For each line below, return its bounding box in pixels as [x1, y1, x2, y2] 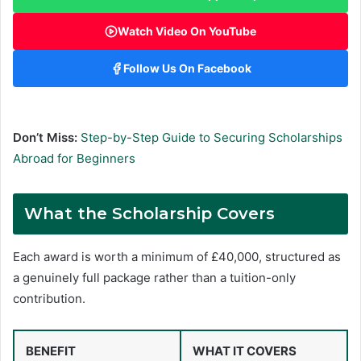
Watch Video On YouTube [118, 24, 256, 39]
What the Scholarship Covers [24, 204, 275, 224]
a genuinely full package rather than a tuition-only [13, 270, 296, 286]
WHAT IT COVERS [193, 343, 297, 359]
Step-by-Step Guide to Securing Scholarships [81, 130, 342, 146]
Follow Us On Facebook [122, 61, 251, 76]
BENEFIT [26, 343, 76, 359]
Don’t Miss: [13, 130, 77, 146]
